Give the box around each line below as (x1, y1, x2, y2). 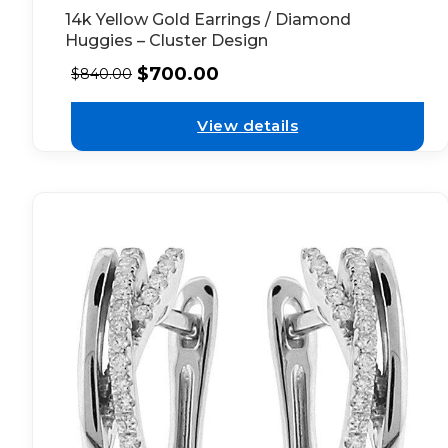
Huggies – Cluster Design (65, 30, 268, 50)
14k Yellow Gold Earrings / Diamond (65, 9, 351, 29)
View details (197, 116, 299, 136)
